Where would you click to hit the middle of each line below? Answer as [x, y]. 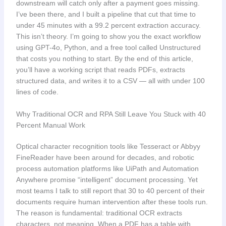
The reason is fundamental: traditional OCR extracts [99, 213]
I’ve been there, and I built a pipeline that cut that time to [106, 14]
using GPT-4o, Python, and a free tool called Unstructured [108, 47]
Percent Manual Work [50, 125]
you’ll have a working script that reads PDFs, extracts [100, 69]
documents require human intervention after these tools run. [112, 202]
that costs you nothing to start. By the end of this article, [104, 58]
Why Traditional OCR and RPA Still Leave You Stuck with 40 [111, 114]
